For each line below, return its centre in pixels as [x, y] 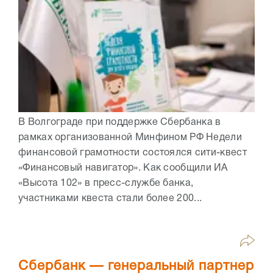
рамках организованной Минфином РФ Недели [130, 137]
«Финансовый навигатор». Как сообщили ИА [123, 168]
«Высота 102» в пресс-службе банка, [106, 183]
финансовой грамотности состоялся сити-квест [133, 153]
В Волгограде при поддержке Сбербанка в [120, 122]
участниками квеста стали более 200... [110, 198]
